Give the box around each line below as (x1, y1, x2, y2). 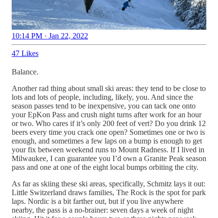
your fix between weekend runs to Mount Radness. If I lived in (12, 145, 204, 154)
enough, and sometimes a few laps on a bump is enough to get (12, 137, 202, 145)
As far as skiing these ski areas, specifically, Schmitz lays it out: (12, 180, 205, 188)
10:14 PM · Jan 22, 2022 (12, 32, 88, 40)
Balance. (12, 68, 38, 76)
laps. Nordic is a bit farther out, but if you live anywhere (12, 197, 183, 206)
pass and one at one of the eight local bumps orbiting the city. (12, 163, 199, 172)
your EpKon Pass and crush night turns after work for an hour (12, 110, 201, 119)
